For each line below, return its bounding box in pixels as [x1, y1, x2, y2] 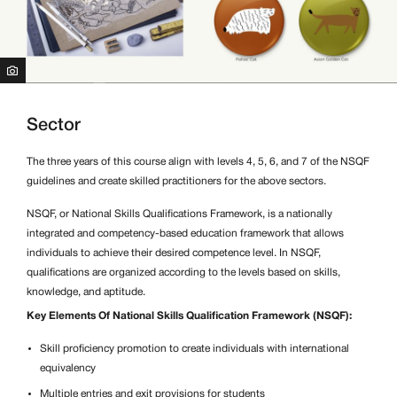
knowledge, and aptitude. [27, 286, 145, 297]
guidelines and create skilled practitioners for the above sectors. [27, 175, 326, 186]
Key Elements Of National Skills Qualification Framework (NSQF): [27, 310, 352, 321]
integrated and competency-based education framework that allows [27, 228, 344, 238]
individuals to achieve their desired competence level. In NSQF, [27, 247, 321, 258]
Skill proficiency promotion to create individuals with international [40, 343, 349, 354]
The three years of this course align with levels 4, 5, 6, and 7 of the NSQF [27, 156, 370, 167]
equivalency [40, 362, 96, 373]
